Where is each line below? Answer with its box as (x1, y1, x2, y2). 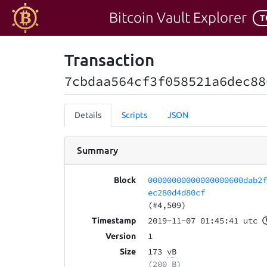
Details (74, 110, 101, 120)
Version (105, 231, 136, 241)
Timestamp (92, 216, 136, 226)
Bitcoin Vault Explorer (109, 10, 247, 26)
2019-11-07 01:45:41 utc (148, 215, 258, 226)
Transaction (64, 49, 154, 70)
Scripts (122, 110, 147, 120)
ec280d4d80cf (148, 187, 206, 198)
